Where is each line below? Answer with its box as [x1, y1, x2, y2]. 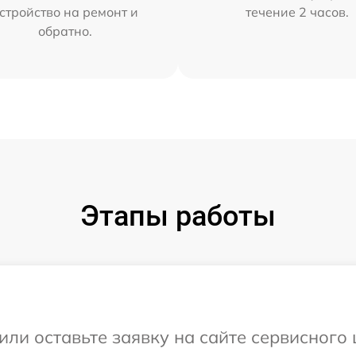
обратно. [37, 23, 92, 40]
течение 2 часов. [246, 4, 350, 21]
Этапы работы [80, 199, 276, 234]
